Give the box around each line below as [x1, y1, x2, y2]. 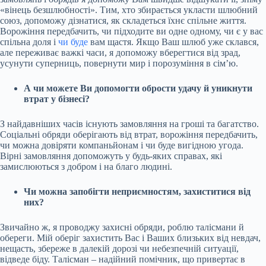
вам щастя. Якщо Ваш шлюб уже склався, [88, 36, 259, 47]
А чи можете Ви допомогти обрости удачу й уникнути [24, 83, 252, 93]
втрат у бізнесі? [24, 93, 90, 104]
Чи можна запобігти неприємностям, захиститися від [24, 186, 251, 197]
